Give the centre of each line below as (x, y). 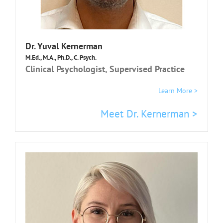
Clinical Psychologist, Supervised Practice (105, 69)
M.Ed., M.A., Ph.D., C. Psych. (61, 57)
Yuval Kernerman (70, 46)
